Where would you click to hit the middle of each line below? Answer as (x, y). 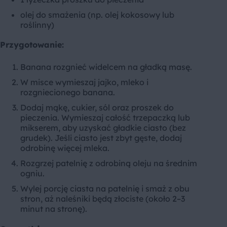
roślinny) (37, 25)
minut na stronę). (54, 209)
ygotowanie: (39, 44)
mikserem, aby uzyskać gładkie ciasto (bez (103, 127)
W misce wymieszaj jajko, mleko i (84, 82)
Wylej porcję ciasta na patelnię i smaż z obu (105, 188)
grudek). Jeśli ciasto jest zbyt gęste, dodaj (101, 138)
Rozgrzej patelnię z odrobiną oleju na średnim (109, 163)
